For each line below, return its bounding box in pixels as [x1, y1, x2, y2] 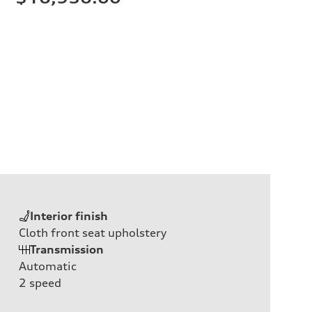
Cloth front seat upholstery [19, 225, 166, 240]
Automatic [19, 258, 77, 273]
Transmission [30, 242, 104, 256]
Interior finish [30, 208, 108, 223]
